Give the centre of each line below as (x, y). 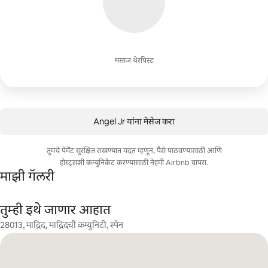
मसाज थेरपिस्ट (134, 60)
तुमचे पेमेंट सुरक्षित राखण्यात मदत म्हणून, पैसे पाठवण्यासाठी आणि (134, 151)
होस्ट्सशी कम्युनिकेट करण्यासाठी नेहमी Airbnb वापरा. (134, 163)
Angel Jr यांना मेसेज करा (134, 121)
